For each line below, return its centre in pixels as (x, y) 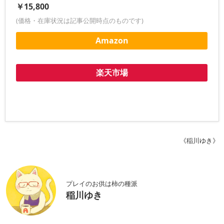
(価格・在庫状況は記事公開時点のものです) (80, 20)
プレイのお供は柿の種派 (102, 183)
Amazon (112, 40)
